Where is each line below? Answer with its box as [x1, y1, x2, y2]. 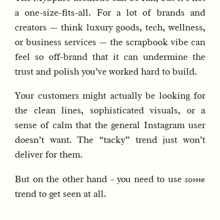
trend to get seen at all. [15, 188, 106, 200]
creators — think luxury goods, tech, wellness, [15, 22, 205, 34]
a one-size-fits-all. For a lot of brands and [15, 7, 205, 19]
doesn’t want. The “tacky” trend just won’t [15, 134, 205, 146]
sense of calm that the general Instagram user [15, 119, 205, 132]
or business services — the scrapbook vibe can [15, 36, 205, 49]
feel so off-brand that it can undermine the [15, 51, 205, 63]
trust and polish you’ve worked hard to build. [15, 66, 197, 78]
